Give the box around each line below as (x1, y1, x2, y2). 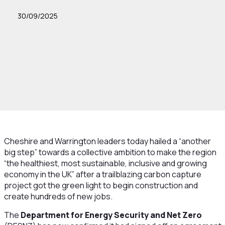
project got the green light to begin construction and (4, 180, 198, 191)
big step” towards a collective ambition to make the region (4, 147, 216, 158)
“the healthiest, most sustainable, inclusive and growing (4, 158, 207, 169)
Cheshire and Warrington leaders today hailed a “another (4, 136, 211, 147)
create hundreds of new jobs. (4, 191, 113, 202)
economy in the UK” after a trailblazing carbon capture (4, 169, 201, 180)
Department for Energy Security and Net (20, 209, 181, 220)
